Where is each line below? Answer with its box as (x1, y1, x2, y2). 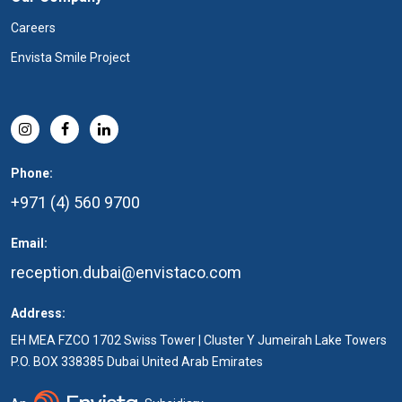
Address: (11, 306, 66, 320)
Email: (11, 236, 48, 250)
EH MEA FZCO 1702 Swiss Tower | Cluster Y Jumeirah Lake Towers (11, 333, 387, 347)
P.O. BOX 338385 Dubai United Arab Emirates (11, 354, 263, 369)
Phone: (11, 166, 53, 180)
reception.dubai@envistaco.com (11, 263, 241, 282)
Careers (11, 21, 56, 35)
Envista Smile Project (11, 50, 130, 65)
